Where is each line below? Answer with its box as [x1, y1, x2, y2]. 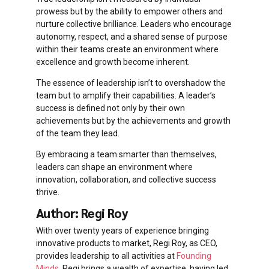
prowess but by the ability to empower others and [36, 7, 223, 17]
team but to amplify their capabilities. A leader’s [36, 91, 216, 101]
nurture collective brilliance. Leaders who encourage [36, 19, 232, 29]
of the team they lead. [36, 128, 119, 139]
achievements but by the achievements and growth [36, 116, 231, 126]
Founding [177, 250, 211, 261]
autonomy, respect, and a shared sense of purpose [36, 32, 228, 42]
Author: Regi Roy [36, 205, 128, 222]
